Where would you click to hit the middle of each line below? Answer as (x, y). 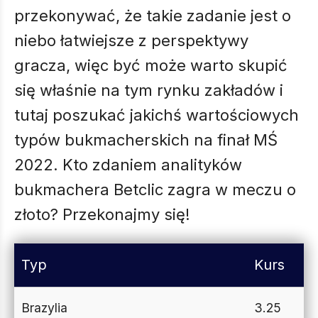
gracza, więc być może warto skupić (151, 65)
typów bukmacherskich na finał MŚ (146, 140)
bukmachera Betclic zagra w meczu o (155, 190)
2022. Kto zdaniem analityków (128, 165)
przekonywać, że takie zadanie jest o (153, 16)
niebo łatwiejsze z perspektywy (131, 40)
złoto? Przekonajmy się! (102, 214)
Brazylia (44, 308)
